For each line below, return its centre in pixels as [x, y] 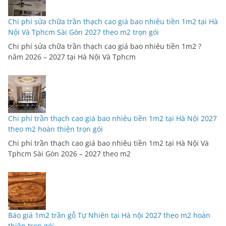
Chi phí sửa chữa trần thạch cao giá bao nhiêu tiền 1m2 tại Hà [113, 21]
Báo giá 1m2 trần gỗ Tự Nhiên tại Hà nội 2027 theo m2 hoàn [109, 215]
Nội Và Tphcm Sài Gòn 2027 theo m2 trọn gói [83, 32]
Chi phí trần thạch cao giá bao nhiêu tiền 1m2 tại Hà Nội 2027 [112, 118]
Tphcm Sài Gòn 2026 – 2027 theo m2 [69, 153]
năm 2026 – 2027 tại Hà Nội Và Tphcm [72, 56]
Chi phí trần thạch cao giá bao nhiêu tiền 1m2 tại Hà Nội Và [108, 143]
